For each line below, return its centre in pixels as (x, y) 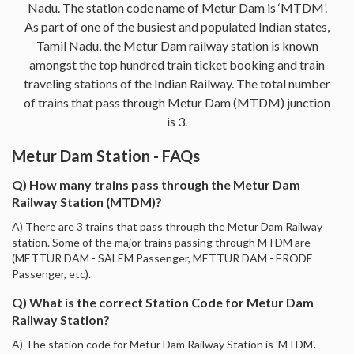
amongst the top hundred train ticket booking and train (177, 64)
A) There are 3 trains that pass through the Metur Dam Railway (167, 226)
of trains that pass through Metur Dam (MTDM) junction (177, 102)
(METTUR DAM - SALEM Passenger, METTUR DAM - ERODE (162, 258)
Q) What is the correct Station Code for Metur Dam (163, 302)
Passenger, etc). (51, 273)
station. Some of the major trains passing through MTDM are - (164, 242)
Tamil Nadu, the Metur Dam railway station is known (177, 45)
